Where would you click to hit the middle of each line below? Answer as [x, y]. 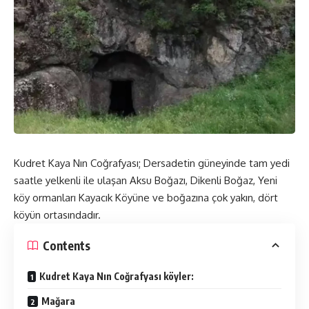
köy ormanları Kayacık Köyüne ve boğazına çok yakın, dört [146, 198]
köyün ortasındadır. [57, 215]
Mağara [58, 301]
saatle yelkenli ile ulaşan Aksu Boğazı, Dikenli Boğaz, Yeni [146, 181]
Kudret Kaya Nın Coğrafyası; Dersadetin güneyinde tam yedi [152, 163]
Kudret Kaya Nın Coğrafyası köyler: [117, 277]
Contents [67, 245]
